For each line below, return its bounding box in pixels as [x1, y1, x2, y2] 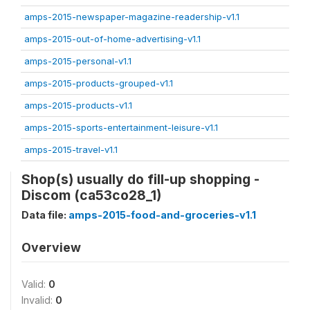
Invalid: [21, 294, 55, 306]
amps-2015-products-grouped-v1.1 [24, 77, 173, 89]
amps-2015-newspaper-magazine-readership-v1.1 [24, 11, 239, 22]
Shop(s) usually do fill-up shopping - [21, 171, 259, 188]
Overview [21, 240, 81, 255]
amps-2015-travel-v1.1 [24, 144, 118, 155]
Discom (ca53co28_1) [21, 187, 161, 203]
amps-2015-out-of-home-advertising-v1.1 [24, 33, 201, 44]
